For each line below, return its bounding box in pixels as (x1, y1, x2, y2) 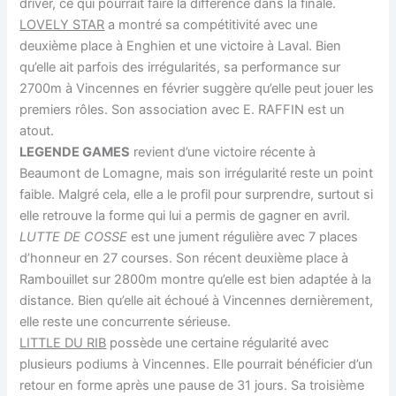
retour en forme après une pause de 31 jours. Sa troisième (19, 377, 365, 393)
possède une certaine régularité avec (106, 334, 330, 351)
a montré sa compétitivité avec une (104, 16, 318, 33)
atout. (19, 122, 55, 139)
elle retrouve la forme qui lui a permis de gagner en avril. (19, 207, 351, 224)
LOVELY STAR (19, 16, 105, 33)
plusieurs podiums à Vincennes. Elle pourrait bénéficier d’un (19, 355, 374, 372)
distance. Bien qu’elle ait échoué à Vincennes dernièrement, (19, 292, 374, 308)
